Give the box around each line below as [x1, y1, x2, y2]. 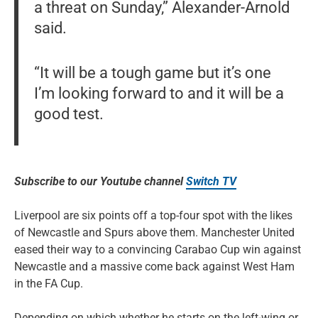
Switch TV [186, 174, 236, 188]
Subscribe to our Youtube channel [14, 174, 186, 188]
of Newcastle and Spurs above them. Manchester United [14, 225, 295, 239]
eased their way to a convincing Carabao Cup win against [14, 242, 301, 256]
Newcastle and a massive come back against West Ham [14, 259, 295, 273]
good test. [33, 104, 104, 123]
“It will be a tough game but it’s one [33, 62, 271, 82]
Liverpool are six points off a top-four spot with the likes [14, 208, 292, 222]
